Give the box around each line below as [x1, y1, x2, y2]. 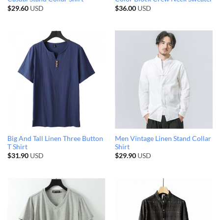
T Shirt [7, 142, 27, 151]
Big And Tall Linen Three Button [7, 134, 103, 142]
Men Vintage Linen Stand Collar [114, 134, 211, 142]
